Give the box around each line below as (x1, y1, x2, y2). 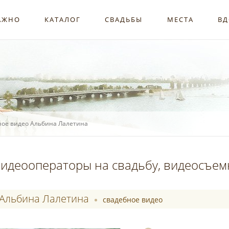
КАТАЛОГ (44, 15, 81, 24)
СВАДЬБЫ (105, 15, 143, 24)
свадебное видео (103, 194, 163, 204)
